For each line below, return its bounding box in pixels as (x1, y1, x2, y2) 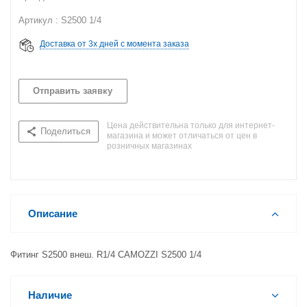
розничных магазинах (107, 141, 192, 151)
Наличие (28, 289, 72, 301)
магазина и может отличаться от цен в (107, 131, 257, 140)
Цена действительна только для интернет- (107, 121, 275, 130)
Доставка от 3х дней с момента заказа (40, 39, 189, 49)
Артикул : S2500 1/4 (19, 15, 101, 25)
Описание (28, 208, 77, 219)
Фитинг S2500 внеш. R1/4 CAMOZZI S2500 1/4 (10, 249, 201, 260)
